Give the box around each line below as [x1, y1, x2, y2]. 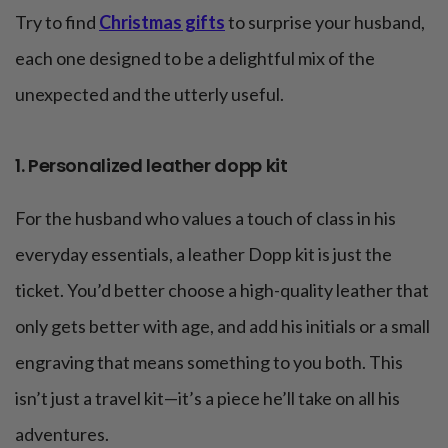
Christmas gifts [99, 10, 225, 33]
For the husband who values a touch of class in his [15, 206, 396, 229]
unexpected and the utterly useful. [15, 82, 284, 105]
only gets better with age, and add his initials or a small [15, 314, 430, 337]
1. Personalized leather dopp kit [15, 152, 288, 178]
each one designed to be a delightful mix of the [15, 46, 375, 69]
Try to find [15, 10, 99, 33]
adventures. [15, 422, 109, 445]
